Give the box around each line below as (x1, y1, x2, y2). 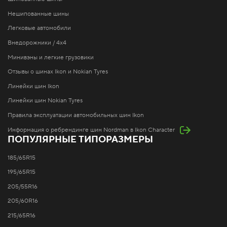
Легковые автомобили (8, 24, 71, 32)
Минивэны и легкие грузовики (8, 53, 94, 61)
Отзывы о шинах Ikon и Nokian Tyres (8, 68, 108, 76)
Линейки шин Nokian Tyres (8, 97, 83, 105)
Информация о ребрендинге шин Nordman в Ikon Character (8, 126, 175, 134)
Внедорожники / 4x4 (8, 39, 66, 47)
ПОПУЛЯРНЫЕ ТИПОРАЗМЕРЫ (8, 133, 153, 145)
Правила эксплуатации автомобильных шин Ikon (8, 111, 144, 119)
